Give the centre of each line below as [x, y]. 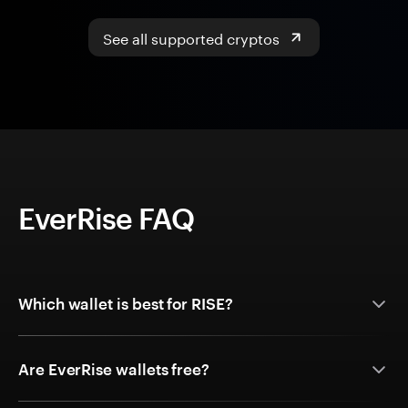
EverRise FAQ [107, 219]
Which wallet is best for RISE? [126, 304]
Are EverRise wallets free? [114, 369]
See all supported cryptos [191, 37]
